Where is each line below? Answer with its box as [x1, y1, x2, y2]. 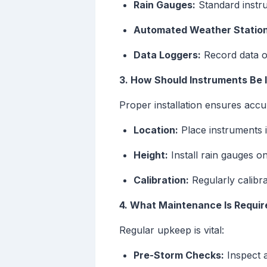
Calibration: [133, 174, 189, 187]
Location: [133, 124, 178, 136]
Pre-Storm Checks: [133, 249, 224, 262]
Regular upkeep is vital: [119, 224, 224, 237]
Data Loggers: [133, 49, 201, 61]
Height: [133, 149, 168, 162]
